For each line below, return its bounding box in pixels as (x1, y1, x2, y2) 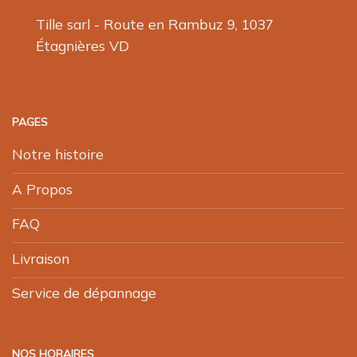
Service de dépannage (12, 284, 156, 302)
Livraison (12, 249, 69, 267)
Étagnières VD (36, 37, 129, 55)
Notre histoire (12, 144, 104, 163)
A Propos (12, 179, 73, 198)
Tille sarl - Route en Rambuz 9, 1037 (36, 15, 273, 33)
